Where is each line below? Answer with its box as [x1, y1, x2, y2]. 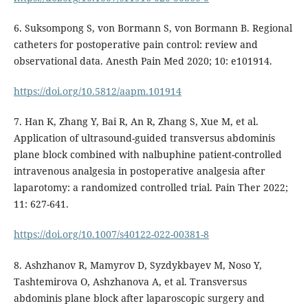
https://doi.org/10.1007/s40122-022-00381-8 [13, 228, 209, 241]
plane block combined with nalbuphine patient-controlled [13, 148, 282, 162]
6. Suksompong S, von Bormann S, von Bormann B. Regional [13, 21, 292, 35]
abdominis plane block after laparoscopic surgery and [13, 291, 265, 305]
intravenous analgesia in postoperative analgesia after [13, 164, 265, 178]
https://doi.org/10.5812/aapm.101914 [13, 85, 181, 98]
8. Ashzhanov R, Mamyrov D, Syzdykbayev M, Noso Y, [13, 258, 262, 272]
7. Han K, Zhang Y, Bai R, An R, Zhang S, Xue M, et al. [13, 115, 258, 129]
